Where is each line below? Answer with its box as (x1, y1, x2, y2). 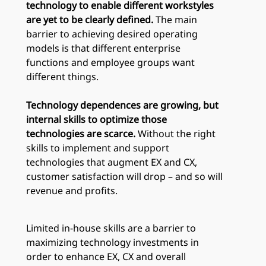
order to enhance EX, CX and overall (26, 249, 186, 263)
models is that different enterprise (26, 41, 180, 55)
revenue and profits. (26, 183, 118, 197)
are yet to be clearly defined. (26, 12, 156, 26)
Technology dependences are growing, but (26, 98, 218, 112)
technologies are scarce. (26, 126, 138, 140)
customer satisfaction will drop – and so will (26, 169, 223, 183)
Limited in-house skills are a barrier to (26, 221, 196, 235)
